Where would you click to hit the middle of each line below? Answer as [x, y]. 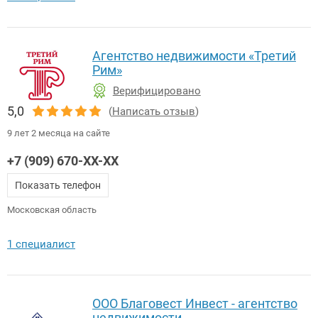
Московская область [52, 210]
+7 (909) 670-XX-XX [63, 161]
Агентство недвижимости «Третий [194, 56]
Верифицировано [157, 91]
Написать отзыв [154, 111]
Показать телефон [58, 186]
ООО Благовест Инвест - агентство [195, 304]
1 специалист [41, 245]
